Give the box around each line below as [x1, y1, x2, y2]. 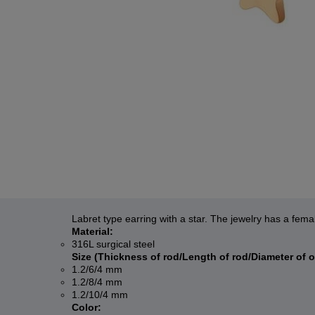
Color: [72, 302, 101, 313]
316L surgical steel [72, 238, 155, 250]
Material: [72, 226, 113, 237]
